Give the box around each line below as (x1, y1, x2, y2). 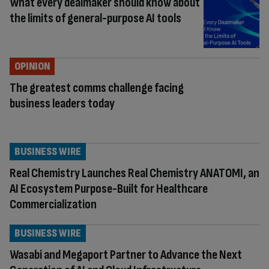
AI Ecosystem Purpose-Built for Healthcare (10, 180, 208, 197)
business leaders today (10, 95, 115, 112)
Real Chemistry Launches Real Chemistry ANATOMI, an (10, 165, 259, 181)
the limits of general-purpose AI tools (10, 10, 181, 26)
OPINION (14, 59, 50, 73)
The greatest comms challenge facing (10, 79, 184, 96)
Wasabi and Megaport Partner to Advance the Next (10, 246, 242, 263)
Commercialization (10, 196, 97, 213)
